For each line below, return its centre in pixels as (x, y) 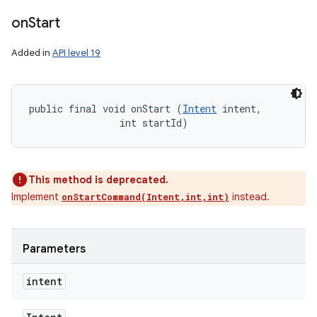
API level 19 (76, 53)
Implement (36, 197)
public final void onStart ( (106, 109)
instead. (249, 197)
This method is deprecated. (98, 180)
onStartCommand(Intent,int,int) (145, 197)
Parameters (54, 249)
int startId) (109, 123)
